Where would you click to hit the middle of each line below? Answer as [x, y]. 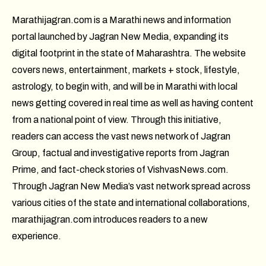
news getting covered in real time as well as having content [133, 103]
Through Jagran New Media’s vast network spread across [131, 186]
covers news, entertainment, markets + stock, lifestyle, [126, 69]
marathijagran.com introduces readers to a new [110, 219]
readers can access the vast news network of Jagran [121, 136]
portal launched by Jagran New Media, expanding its [120, 36]
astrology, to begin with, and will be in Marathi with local [125, 86]
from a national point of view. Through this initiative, [117, 119]
